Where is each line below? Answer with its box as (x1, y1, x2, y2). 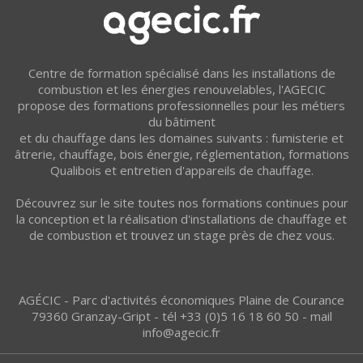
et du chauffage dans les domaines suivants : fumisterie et (19, 129, 344, 146)
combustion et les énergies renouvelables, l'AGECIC (37, 80, 326, 97)
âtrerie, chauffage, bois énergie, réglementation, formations (14, 145, 349, 162)
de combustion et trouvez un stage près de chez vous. (28, 226, 335, 243)
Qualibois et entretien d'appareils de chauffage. (49, 161, 314, 178)
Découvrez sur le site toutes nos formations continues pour (15, 194, 348, 211)
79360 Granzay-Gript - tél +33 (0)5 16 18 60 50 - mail (31, 307, 332, 324)
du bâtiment (147, 113, 216, 130)
